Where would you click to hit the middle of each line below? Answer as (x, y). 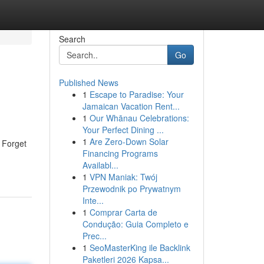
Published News (88, 82)
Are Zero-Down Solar (129, 141)
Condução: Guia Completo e (135, 224)
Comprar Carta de (123, 212)
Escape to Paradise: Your (136, 94)
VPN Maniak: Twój (123, 177)
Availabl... (100, 165)
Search (72, 39)
